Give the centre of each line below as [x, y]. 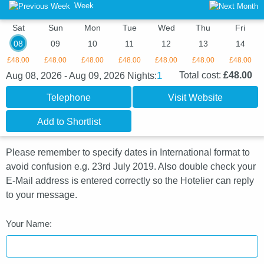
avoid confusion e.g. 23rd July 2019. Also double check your [131, 167]
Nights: [142, 76]
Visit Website [195, 98]
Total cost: [201, 75]
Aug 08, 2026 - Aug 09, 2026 [67, 76]
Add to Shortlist [69, 122]
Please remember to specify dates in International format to [128, 153]
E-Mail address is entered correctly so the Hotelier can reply [130, 181]
